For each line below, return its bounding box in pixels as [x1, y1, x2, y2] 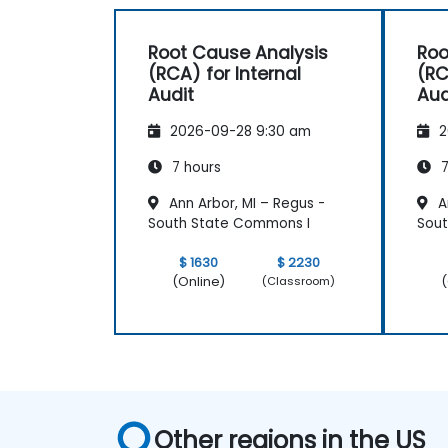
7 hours [168, 157, 221, 177]
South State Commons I [148, 213, 310, 233]
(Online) [171, 272, 225, 290]
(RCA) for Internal [148, 61, 301, 86]
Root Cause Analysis [148, 40, 328, 65]
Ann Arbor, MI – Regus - [165, 193, 325, 213]
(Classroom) [262, 273, 336, 290]
